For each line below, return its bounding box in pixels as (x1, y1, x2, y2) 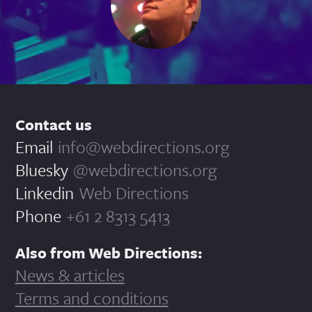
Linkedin (15, 180, 74, 205)
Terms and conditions (15, 285, 169, 310)
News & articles (15, 262, 125, 287)
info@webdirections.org (57, 134, 229, 159)
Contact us (15, 113, 92, 135)
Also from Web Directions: (15, 241, 202, 263)
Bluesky (15, 157, 68, 182)
